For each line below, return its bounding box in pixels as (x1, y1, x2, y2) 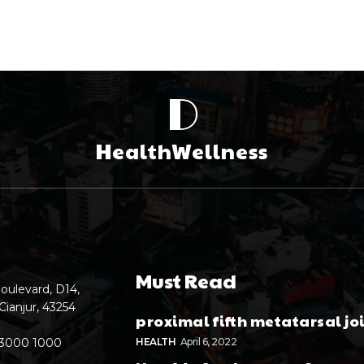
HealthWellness (96, 136, 268, 165)
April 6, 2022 (180, 335, 237, 348)
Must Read (136, 266, 237, 294)
